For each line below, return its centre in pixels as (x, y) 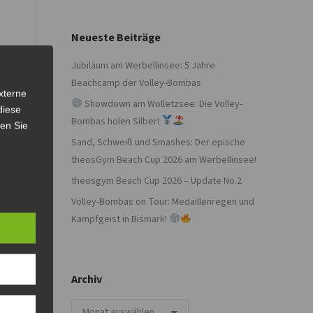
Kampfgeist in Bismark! (120, 219)
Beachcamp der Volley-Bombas (136, 83)
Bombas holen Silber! (116, 122)
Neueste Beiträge (116, 38)
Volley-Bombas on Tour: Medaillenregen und (163, 202)
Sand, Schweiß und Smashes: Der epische (158, 143)
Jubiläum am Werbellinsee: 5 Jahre (143, 66)
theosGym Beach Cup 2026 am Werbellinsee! (164, 160)
